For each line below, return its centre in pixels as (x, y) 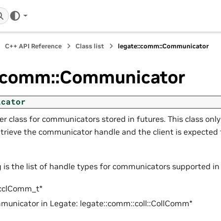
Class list (90, 46)
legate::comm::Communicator (163, 46)
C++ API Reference (33, 46)
